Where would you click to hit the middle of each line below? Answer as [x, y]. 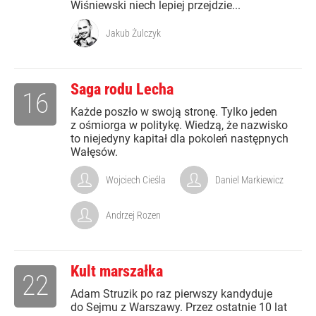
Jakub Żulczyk [133, 34]
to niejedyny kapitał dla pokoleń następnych [180, 139]
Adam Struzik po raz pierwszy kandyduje [171, 294]
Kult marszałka [117, 272]
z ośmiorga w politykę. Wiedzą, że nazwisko [179, 126]
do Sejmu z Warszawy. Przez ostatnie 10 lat [179, 308]
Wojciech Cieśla [136, 180]
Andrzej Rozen [133, 215]
